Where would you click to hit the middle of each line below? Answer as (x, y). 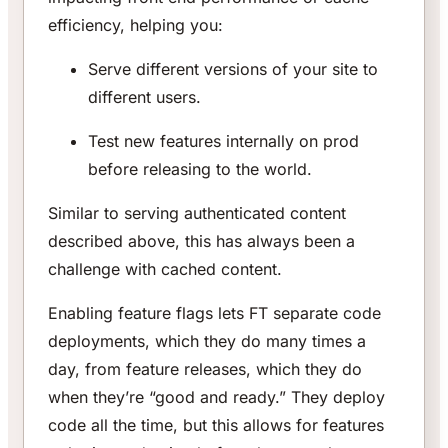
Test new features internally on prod (223, 140)
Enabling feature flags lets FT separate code (214, 312)
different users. (144, 96)
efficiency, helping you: (135, 24)
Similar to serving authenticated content (197, 212)
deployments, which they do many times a (207, 340)
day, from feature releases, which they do (205, 368)
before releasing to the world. (200, 168)
